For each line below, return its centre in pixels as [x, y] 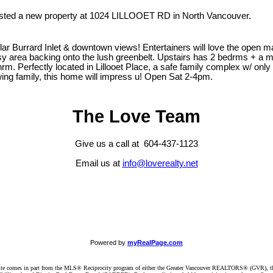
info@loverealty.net [160, 163]
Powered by [109, 242]
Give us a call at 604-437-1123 [136, 144]
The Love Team [136, 116]
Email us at [99, 163]
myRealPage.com [155, 242]
